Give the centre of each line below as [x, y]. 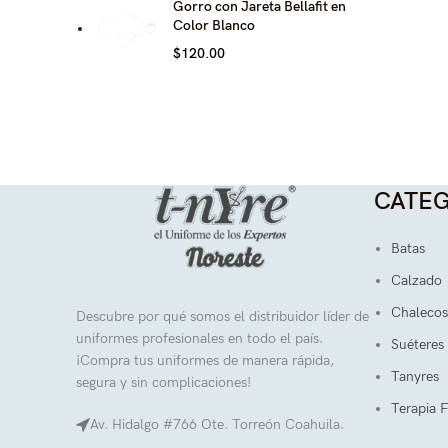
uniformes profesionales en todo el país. [199, 339]
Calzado [416, 280]
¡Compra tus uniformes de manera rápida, [205, 361]
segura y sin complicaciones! [163, 383]
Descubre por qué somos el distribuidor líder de [222, 317]
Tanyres [415, 376]
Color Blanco [214, 25]
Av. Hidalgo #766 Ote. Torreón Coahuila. [217, 425]
